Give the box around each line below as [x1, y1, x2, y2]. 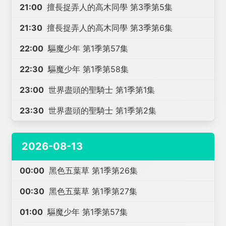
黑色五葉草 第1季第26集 [46, 165, 138, 176]
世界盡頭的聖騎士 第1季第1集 [46, 85, 155, 95]
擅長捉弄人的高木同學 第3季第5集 [44, 2, 173, 12]
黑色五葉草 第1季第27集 [46, 186, 138, 196]
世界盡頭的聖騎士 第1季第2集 [46, 105, 157, 116]
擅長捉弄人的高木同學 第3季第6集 [44, 23, 173, 33]
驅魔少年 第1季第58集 [45, 64, 129, 74]
